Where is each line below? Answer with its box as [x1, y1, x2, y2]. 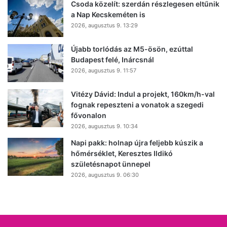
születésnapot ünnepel [71, 159, 150, 168]
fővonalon [71, 110, 106, 120]
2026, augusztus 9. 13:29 [71, 21, 138, 29]
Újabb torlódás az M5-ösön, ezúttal [71, 44, 193, 53]
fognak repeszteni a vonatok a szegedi [71, 100, 204, 109]
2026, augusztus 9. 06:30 [71, 171, 139, 178]
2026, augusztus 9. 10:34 [71, 122, 138, 130]
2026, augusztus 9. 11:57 [71, 66, 136, 74]
